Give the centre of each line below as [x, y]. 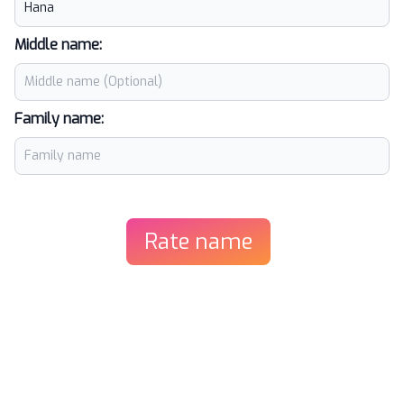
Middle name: [58, 45]
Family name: [59, 119]
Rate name [198, 242]
